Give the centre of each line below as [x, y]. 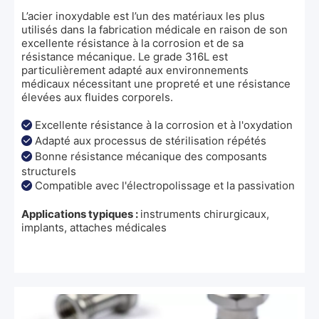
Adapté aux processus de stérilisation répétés [151, 140]
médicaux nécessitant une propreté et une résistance [156, 83]
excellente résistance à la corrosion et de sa [132, 43]
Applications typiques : [81, 214]
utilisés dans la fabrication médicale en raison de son [155, 29]
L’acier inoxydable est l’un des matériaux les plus [143, 16]
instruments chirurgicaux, [205, 214]
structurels [49, 171]
